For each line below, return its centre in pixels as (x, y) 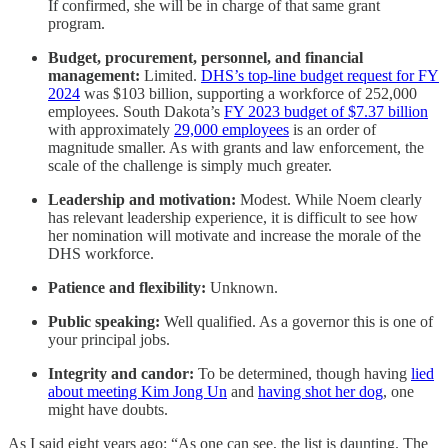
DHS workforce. (101, 253)
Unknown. (242, 287)
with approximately (111, 129)
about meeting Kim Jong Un (137, 391)
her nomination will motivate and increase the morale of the (234, 235)
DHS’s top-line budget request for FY (320, 75)
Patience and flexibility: (127, 287)
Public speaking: (104, 321)
